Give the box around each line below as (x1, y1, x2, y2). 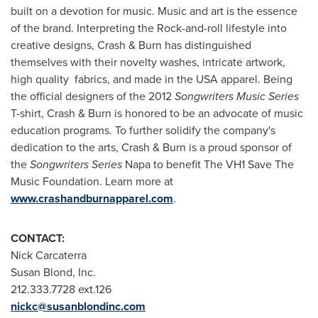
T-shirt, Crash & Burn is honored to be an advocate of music (11, 105, 303, 121)
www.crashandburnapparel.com (11, 190, 173, 207)
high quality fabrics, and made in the (11, 71, 196, 87)
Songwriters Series (30, 156, 122, 172)
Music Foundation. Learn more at (11, 173, 173, 190)
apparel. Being (218, 71, 292, 87)
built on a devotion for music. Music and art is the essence (11, 3, 297, 19)
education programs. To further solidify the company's (11, 122, 275, 138)
